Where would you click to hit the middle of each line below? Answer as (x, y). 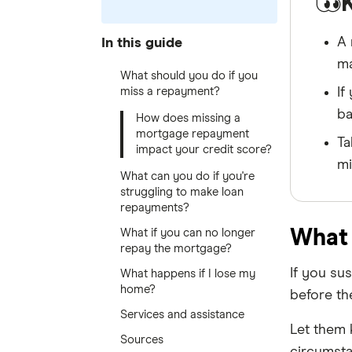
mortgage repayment (192, 134)
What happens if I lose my (187, 274)
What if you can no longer (187, 233)
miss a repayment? (170, 92)
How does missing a (188, 118)
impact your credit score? (203, 150)
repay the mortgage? (176, 249)
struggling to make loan (181, 192)
